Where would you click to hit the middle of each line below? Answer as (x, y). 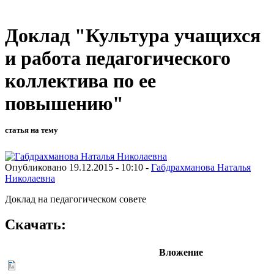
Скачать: (35, 225)
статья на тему (31, 130)
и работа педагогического (118, 58)
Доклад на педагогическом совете (76, 199)
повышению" (64, 104)
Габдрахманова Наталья (201, 167)
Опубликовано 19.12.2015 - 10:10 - (78, 167)
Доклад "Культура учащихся (133, 36)
